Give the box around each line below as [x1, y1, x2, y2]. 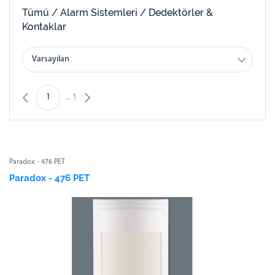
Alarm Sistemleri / [60, 7, 149, 18]
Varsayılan [32, 55, 69, 64]
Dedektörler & [149, 7, 213, 18]
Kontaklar [22, 21, 66, 33]
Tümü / [22, 7, 60, 18]
